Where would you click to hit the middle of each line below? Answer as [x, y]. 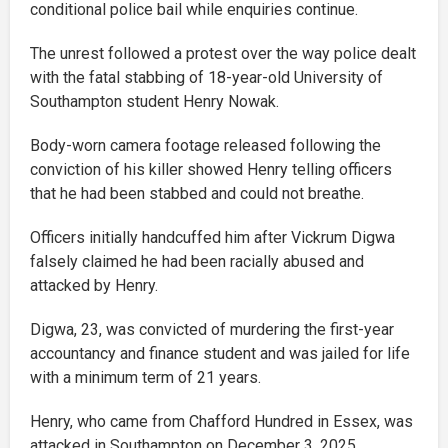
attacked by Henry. [94, 286]
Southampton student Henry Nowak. [154, 102]
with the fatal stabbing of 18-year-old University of [206, 78]
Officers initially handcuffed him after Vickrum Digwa [212, 238]
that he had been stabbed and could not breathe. [197, 194]
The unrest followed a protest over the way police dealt [223, 54]
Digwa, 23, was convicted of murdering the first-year [212, 330]
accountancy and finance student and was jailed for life [220, 354]
